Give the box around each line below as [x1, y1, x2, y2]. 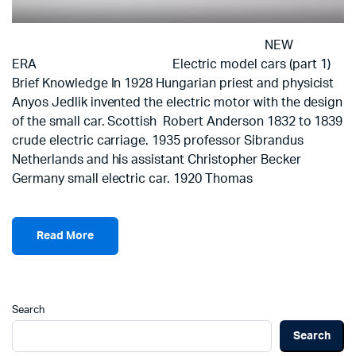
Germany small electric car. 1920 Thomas [12, 172, 253, 185]
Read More [37, 230, 94, 242]
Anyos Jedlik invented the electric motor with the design [12, 96, 343, 109]
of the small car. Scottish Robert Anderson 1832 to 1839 [12, 115, 343, 128]
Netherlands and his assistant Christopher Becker [12, 153, 301, 166]
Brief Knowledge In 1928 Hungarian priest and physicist [12, 77, 335, 90]
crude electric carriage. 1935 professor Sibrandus [12, 134, 307, 147]
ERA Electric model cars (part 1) [12, 58, 331, 71]
